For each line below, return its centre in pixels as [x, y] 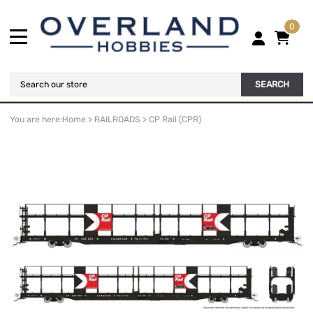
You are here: [36, 120]
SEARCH [272, 85]
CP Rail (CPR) [175, 120]
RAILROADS [117, 120]
